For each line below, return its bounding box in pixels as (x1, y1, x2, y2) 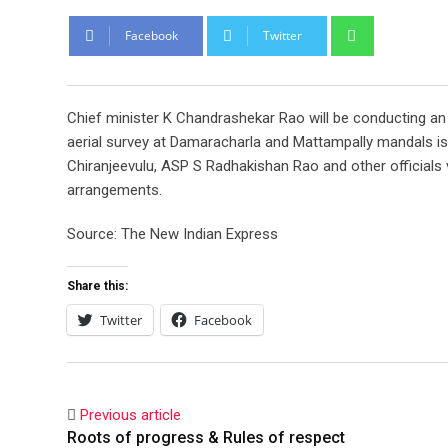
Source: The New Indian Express (67, 225, 278, 243)
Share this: (67, 279, 128, 293)
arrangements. (67, 181, 162, 199)
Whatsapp (370, 18, 436, 36)
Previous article (80, 406, 181, 424)
